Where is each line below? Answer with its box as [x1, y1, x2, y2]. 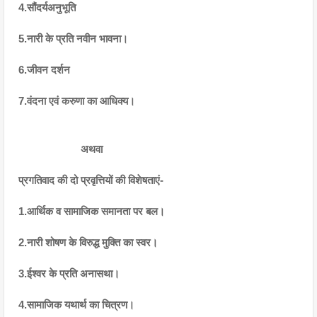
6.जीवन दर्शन [18, 64, 70, 76]
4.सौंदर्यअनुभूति [18, 2, 76, 13]
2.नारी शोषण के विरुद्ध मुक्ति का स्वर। [18, 237, 158, 248]
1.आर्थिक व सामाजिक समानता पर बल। [18, 206, 165, 217]
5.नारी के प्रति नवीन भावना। [18, 33, 128, 45]
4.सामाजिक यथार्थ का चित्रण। [18, 299, 134, 311]
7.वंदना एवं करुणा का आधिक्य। [18, 96, 135, 107]
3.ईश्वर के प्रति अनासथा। [18, 268, 120, 279]
